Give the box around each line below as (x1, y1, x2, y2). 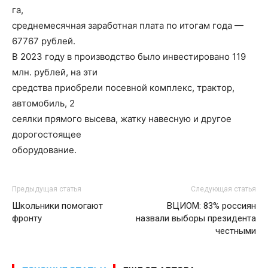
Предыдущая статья (12, 185, 81, 193)
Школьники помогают (12, 200, 103, 211)
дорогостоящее (12, 129, 81, 140)
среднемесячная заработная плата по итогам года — (12, 20, 243, 31)
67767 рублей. (12, 35, 75, 47)
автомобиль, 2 (12, 98, 75, 109)
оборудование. (12, 144, 77, 156)
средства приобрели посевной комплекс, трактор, (12, 82, 234, 93)
